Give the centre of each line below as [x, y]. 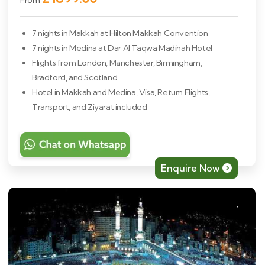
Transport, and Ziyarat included [90, 107]
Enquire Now [192, 168]
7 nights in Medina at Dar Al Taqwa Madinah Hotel [122, 48]
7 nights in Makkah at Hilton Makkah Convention [120, 33]
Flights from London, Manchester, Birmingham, [117, 63]
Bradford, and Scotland [75, 78]
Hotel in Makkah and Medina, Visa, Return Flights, [121, 93]
